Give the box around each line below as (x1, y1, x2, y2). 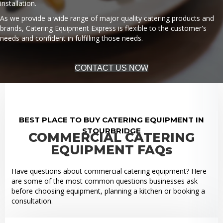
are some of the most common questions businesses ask (11, 176, 198, 186)
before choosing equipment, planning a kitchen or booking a (11, 186, 205, 196)
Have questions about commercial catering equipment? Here (11, 166, 207, 176)
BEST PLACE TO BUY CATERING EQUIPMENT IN (19, 114, 204, 124)
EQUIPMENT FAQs (51, 142, 172, 157)
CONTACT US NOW (75, 64, 148, 73)
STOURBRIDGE (82, 125, 141, 135)
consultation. (11, 196, 53, 206)
